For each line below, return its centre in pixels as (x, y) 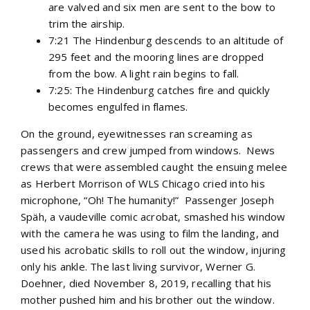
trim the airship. (87, 23)
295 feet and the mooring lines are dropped (156, 56)
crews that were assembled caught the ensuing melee (154, 166)
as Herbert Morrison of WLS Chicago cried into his (143, 183)
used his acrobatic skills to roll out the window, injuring (154, 249)
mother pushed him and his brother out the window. (148, 299)
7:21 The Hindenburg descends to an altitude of (166, 40)
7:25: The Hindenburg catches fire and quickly (159, 90)
